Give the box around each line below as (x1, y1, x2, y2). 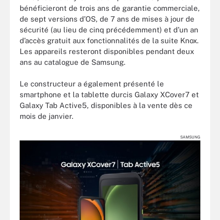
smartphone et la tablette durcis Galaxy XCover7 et (20, 90, 199, 99)
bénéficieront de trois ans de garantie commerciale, (20, 3, 200, 12)
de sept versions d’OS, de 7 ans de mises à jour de (20, 14, 194, 23)
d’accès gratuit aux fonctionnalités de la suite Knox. (20, 36, 198, 45)
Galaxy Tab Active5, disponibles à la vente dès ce (20, 101, 192, 110)
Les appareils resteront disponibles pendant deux (20, 47, 194, 55)
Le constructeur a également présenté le (20, 80, 164, 88)
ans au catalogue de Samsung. (20, 57, 125, 66)
